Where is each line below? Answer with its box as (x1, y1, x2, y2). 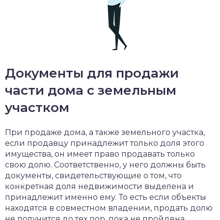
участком (5, 100, 69, 115)
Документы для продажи (5, 65, 179, 81)
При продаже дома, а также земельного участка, (5, 128, 205, 137)
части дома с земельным (5, 82, 176, 98)
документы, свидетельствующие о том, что (5, 171, 182, 180)
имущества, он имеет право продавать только (5, 149, 195, 159)
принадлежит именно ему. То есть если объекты (5, 192, 206, 202)
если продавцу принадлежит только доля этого (5, 138, 204, 148)
